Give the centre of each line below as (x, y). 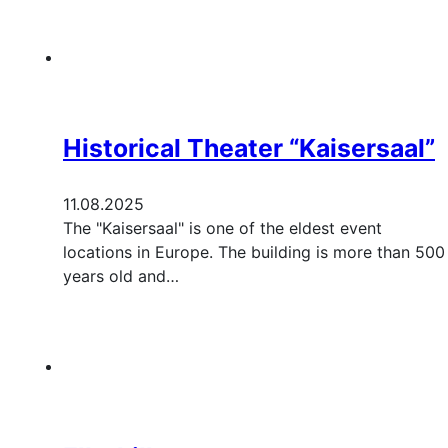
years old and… (121, 276)
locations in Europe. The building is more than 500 (254, 252)
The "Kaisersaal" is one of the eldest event (222, 228)
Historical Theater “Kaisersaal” (249, 148)
